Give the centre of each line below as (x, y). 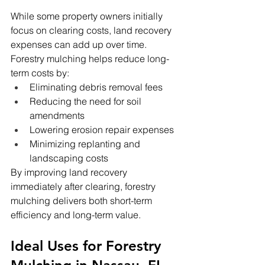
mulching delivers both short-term (83, 201)
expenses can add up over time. (80, 45)
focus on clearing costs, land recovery (92, 30)
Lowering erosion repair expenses (102, 130)
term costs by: (40, 73)
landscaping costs (69, 158)
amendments (57, 116)
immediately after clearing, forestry (84, 187)
